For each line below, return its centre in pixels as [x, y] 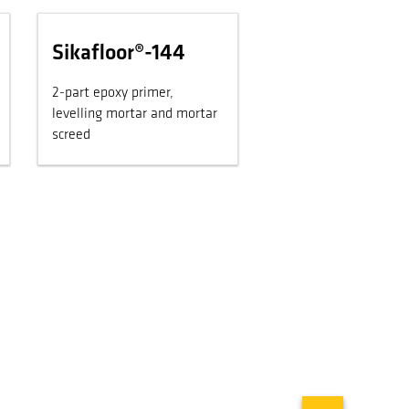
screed [71, 136]
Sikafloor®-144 [118, 54]
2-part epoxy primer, [112, 94]
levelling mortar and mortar [114, 115]
